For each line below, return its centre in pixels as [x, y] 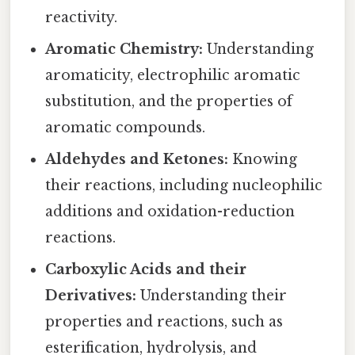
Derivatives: [91, 296]
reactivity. [82, 18]
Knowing [263, 160]
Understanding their [212, 296]
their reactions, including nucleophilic [184, 186]
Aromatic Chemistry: [124, 50]
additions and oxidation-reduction [170, 212]
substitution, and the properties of [169, 102]
